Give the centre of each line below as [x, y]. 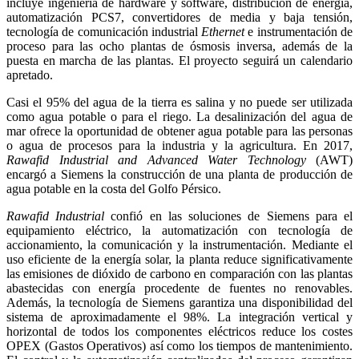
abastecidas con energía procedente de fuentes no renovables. [179, 288]
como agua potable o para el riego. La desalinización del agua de [179, 116]
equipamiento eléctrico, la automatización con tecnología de [179, 230]
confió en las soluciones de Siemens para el [232, 216]
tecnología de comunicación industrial [104, 31]
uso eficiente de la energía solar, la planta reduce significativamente [179, 259]
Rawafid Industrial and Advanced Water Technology [161, 159]
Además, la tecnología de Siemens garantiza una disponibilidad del [179, 302]
